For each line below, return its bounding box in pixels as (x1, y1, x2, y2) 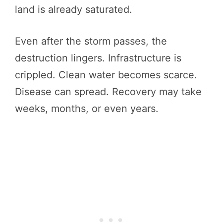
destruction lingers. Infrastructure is (15, 52, 181, 64)
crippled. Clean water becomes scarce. (15, 68, 197, 81)
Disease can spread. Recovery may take (15, 85, 202, 98)
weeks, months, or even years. (15, 102, 159, 114)
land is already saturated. (15, 3, 132, 15)
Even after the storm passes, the (15, 35, 167, 47)
